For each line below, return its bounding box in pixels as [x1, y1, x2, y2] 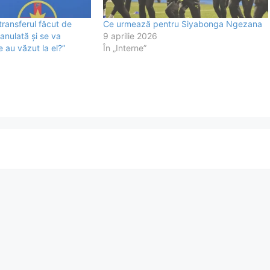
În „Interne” [103, 42, 147, 53]
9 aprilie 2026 [103, 30, 158, 41]
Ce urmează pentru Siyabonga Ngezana [103, 18, 263, 29]
